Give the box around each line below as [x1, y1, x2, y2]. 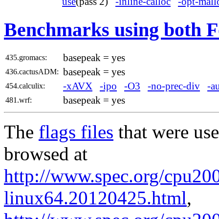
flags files [39, 121, 113, 143]
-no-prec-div [148, 80, 200, 92]
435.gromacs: [5, 53, 47, 62]
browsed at [4, 143, 88, 165]
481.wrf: [5, 96, 32, 105]
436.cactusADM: [5, 67, 59, 76]
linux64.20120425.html [4, 187, 187, 209]
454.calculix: [5, 82, 45, 90]
